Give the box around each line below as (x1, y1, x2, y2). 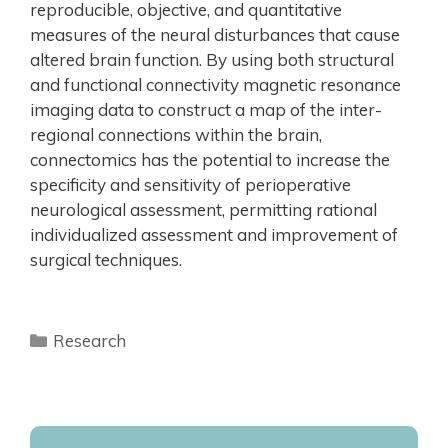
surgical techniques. (30, 248, 182, 270)
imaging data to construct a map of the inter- (30, 98, 382, 120)
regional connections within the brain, (30, 123, 322, 145)
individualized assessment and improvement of (30, 223, 398, 245)
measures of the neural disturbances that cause (30, 23, 400, 45)
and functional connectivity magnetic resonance (30, 73, 401, 95)
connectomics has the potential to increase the (30, 148, 390, 170)
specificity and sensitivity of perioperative (30, 173, 351, 195)
